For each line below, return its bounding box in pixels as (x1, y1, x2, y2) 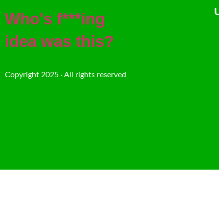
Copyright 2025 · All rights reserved (5, 71, 126, 79)
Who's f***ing (5, 10, 105, 28)
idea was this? (5, 32, 114, 51)
